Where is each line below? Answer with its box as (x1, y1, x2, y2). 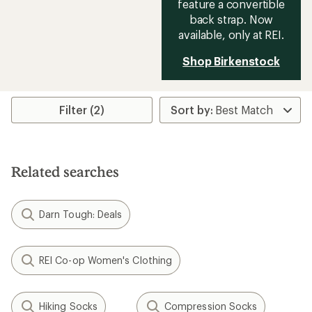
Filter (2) (59, 103, 105, 117)
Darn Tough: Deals (39, 208, 123, 221)
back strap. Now (189, 13, 274, 26)
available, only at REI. (178, 28, 284, 42)
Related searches (11, 163, 119, 180)
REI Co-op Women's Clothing (39, 254, 173, 267)
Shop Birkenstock (182, 54, 280, 68)
